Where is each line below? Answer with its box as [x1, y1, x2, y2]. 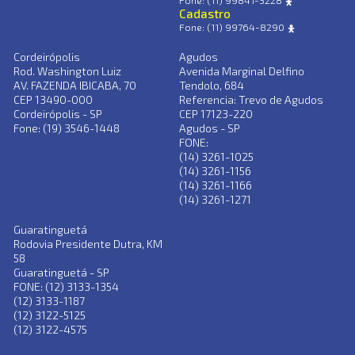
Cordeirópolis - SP [13, 107, 103, 121]
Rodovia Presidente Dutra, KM [13, 237, 163, 251]
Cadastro [179, 6, 231, 21]
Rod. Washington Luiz [13, 64, 122, 78]
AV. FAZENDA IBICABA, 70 [13, 78, 137, 93]
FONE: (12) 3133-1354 [13, 280, 120, 294]
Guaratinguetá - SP [13, 265, 110, 280]
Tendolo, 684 [179, 78, 245, 93]
